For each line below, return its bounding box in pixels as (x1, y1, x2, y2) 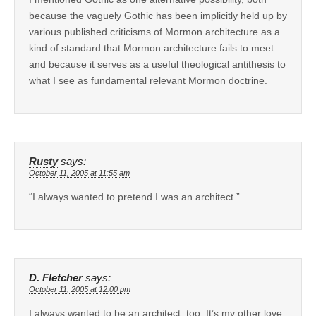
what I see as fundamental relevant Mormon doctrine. (29, 75, 267, 87)
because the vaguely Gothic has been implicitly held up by (29, 10, 287, 22)
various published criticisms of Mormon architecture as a (29, 26, 280, 38)
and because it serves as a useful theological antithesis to (29, 59, 286, 71)
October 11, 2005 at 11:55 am (29, 169, 130, 178)
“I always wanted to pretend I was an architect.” (29, 191, 240, 203)
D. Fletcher (29, 272, 83, 284)
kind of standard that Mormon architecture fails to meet (29, 42, 274, 54)
